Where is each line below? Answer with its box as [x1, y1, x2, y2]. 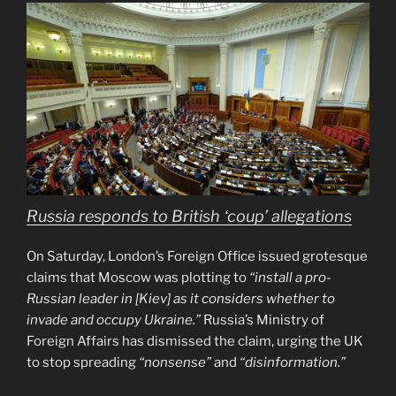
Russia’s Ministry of [201, 311, 324, 328]
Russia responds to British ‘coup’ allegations [27, 206, 352, 225]
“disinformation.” [240, 354, 346, 370]
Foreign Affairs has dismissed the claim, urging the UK [27, 332, 363, 349]
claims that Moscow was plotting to [27, 269, 249, 286]
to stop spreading [27, 354, 139, 370]
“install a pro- [249, 269, 331, 286]
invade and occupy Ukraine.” [27, 311, 201, 328]
